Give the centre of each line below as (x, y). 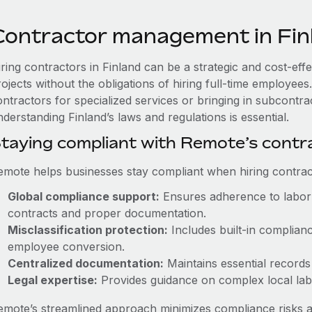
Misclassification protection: (87, 230)
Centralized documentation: (85, 263)
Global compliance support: (83, 196)
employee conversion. (66, 247)
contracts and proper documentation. (107, 213)
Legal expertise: (52, 280)
